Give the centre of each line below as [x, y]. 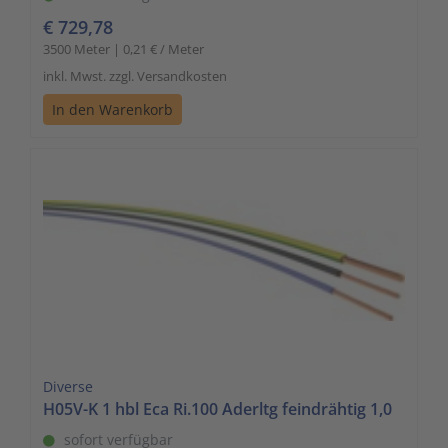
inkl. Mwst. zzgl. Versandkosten [135, 75]
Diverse [68, 386]
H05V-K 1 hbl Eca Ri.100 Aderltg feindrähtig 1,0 [217, 408]
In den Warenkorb [112, 109]
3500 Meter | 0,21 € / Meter [123, 48]
